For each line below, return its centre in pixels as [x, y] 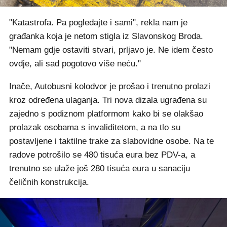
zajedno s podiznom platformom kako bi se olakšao [106, 113]
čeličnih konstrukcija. [49, 182]
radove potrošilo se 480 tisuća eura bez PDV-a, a [102, 155]
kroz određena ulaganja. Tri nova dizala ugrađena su [108, 100]
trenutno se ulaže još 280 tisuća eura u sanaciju [100, 168]
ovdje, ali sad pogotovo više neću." [75, 63]
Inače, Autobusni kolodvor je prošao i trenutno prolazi [110, 86]
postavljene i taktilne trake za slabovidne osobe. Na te [111, 141]
